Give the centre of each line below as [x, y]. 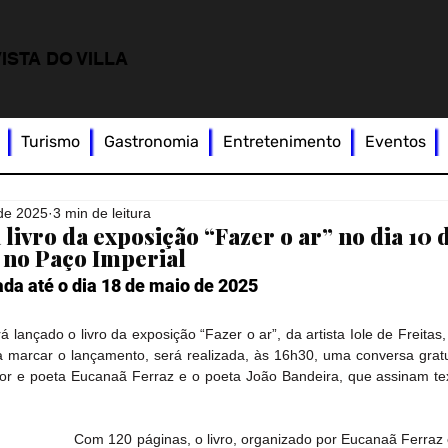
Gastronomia [152, 142]
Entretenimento [281, 142]
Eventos [395, 142]
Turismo [51, 142]
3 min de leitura [102, 212]
